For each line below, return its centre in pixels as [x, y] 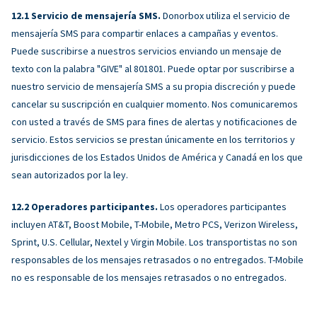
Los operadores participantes [222, 206]
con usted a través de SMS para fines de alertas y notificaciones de [154, 121]
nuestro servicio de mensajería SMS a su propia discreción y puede [154, 86]
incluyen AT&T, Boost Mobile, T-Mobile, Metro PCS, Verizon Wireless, [155, 224]
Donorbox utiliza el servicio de [225, 15]
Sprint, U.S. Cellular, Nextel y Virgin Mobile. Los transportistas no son [154, 242]
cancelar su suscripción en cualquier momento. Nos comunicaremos [155, 104]
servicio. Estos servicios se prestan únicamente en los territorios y [153, 139]
